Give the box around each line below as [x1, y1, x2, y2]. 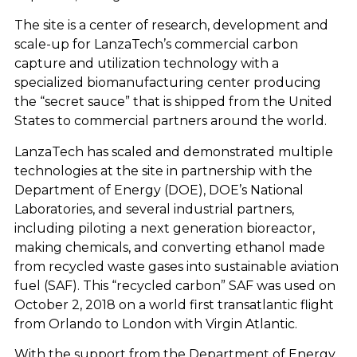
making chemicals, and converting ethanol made [14, 239, 325, 255]
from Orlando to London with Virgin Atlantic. [14, 316, 300, 331]
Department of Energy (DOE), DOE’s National [14, 182, 304, 198]
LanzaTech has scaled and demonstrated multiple [14, 143, 333, 159]
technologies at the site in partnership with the [14, 163, 312, 178]
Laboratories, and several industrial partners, [14, 201, 294, 217]
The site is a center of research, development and [14, 18, 328, 33]
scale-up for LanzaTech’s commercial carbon [14, 37, 298, 53]
